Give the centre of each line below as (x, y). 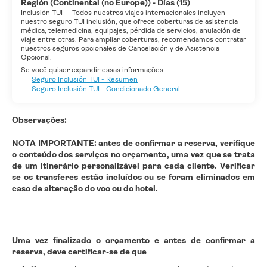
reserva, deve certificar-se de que (79, 252)
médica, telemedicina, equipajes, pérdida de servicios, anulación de (131, 31)
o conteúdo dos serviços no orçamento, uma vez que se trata (133, 155)
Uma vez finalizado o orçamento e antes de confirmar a (133, 240)
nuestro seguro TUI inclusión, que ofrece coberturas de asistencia (129, 22)
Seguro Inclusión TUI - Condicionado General (106, 89)
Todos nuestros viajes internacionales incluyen (149, 13)
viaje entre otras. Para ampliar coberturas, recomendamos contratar (133, 40)
